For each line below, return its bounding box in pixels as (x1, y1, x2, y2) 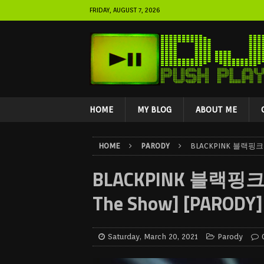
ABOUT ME (196, 105, 237, 114)
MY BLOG (137, 105, 171, 114)
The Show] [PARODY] (93, 189, 263, 217)
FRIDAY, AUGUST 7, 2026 (90, 6, 160, 14)
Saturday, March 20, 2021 (108, 232, 198, 241)
